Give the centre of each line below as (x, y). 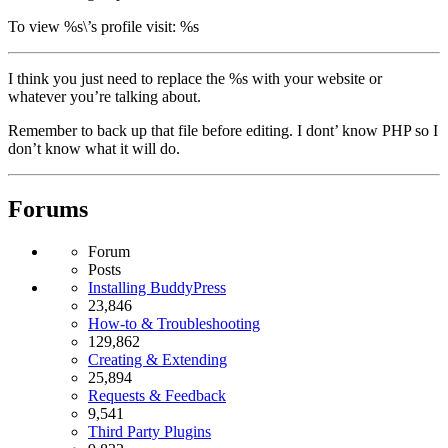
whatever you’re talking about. (104, 96)
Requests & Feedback (157, 395)
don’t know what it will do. (94, 148)
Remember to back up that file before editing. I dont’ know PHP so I (223, 130)
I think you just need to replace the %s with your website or (195, 78)
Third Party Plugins (149, 431)
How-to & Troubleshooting (174, 323)
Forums (48, 208)
